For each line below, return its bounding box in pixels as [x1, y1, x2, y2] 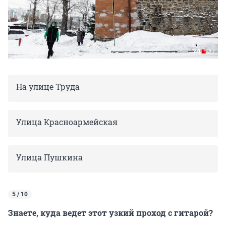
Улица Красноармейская [16, 117, 118, 128]
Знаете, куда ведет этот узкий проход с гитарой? [8, 207, 213, 218]
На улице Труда [16, 81, 80, 92]
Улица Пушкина [16, 152, 83, 163]
